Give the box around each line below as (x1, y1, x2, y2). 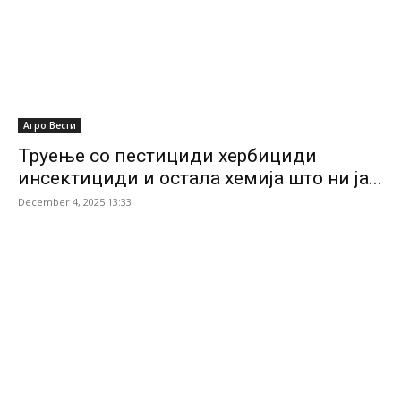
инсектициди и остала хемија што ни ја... (18, 167, 382, 190)
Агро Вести (23, 119, 76, 132)
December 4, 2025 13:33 (18, 195, 132, 209)
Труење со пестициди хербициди (18, 145, 317, 167)
